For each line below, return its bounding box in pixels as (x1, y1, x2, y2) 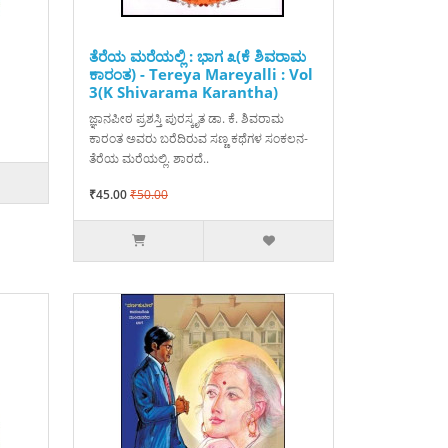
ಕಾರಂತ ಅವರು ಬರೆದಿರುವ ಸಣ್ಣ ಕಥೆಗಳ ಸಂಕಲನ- (88, 130, 308, 148)
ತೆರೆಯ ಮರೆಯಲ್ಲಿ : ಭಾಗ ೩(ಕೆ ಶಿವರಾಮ (88, 46, 306, 67)
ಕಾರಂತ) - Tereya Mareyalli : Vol (88, 64, 313, 85)
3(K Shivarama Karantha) (88, 82, 278, 103)
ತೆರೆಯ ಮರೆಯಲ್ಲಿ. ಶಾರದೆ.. (88, 150, 209, 168)
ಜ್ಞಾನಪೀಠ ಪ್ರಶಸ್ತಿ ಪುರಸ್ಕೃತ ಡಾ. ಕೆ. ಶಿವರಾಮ (88, 110, 284, 128)
